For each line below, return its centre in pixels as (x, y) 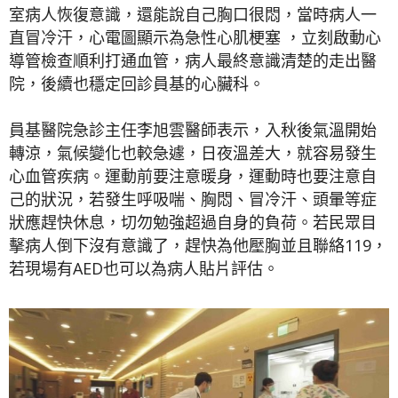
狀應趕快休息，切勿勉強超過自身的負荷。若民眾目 (193, 222)
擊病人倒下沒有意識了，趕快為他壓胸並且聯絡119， (198, 245)
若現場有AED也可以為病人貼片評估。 (144, 268)
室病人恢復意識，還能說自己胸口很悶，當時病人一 (193, 14)
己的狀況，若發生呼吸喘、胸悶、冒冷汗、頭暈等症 (193, 199)
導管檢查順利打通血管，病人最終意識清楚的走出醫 (193, 60)
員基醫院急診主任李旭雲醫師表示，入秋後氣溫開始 (193, 129)
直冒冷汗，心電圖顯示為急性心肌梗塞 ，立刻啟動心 (195, 37)
